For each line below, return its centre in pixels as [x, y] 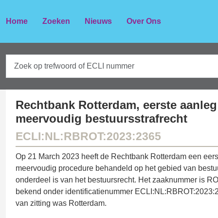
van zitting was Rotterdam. [61, 203]
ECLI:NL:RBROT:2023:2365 [88, 136]
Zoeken [56, 21]
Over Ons [144, 21]
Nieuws [98, 21]
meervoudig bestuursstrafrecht [101, 118]
